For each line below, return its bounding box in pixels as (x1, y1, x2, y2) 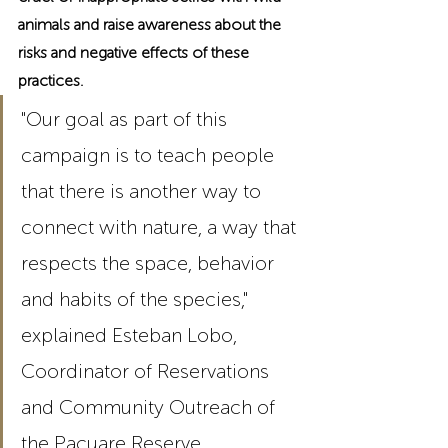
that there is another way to (21, 179, 266, 204)
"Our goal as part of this (21, 107, 232, 132)
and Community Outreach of (21, 395, 280, 420)
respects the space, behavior (21, 251, 279, 276)
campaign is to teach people (21, 143, 279, 168)
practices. (18, 71, 83, 91)
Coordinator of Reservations (21, 359, 274, 384)
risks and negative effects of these (18, 43, 253, 63)
